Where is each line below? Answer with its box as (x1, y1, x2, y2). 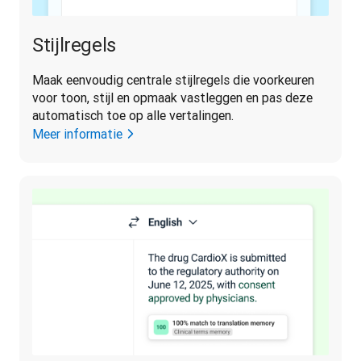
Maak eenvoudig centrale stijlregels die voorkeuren (32, 72, 314, 89)
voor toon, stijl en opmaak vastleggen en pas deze (32, 89, 313, 106)
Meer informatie (32, 126, 122, 143)
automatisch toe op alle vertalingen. (32, 107, 234, 124)
